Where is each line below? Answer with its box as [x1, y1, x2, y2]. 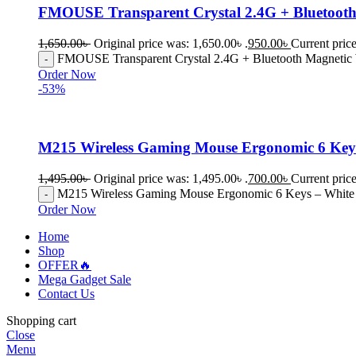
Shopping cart [6, 314, 76, 328]
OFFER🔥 [38, 258, 91, 273]
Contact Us [38, 287, 95, 301]
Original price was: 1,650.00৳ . [94, 36, 248, 50]
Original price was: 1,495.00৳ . [94, 172, 248, 186]
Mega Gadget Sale [38, 273, 131, 287]
